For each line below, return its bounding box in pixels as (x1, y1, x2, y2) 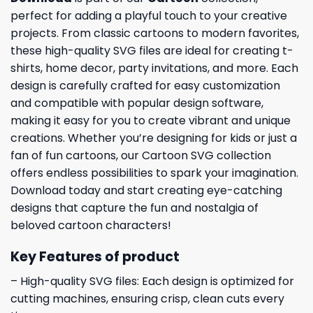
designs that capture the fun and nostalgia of (10, 200, 259, 217)
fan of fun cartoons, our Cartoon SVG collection (10, 147, 271, 164)
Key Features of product (10, 247, 180, 267)
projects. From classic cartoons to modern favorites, (10, 25, 299, 42)
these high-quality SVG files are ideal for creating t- (10, 43, 293, 59)
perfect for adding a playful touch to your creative (10, 8, 287, 24)
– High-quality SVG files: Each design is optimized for (10, 272, 294, 289)
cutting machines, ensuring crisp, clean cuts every (10, 290, 284, 307)
